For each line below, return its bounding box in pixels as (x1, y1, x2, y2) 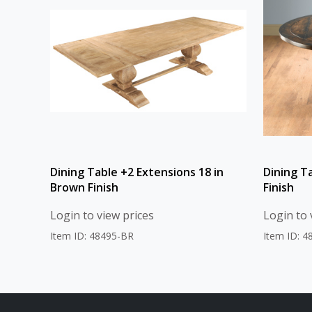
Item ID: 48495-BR (50, 228, 134, 242)
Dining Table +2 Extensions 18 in (50, 164, 224, 180)
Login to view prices (50, 207, 154, 223)
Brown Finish (50, 179, 118, 195)
